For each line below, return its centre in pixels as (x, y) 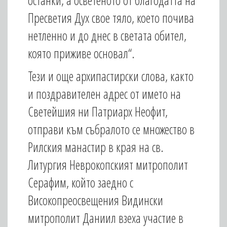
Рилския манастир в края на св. (96, 147)
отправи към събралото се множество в (111, 129)
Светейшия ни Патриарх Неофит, (98, 111)
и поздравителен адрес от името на (104, 94)
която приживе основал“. (81, 53)
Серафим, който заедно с (81, 182)
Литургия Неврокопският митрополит (108, 165)
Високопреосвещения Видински (96, 200)
